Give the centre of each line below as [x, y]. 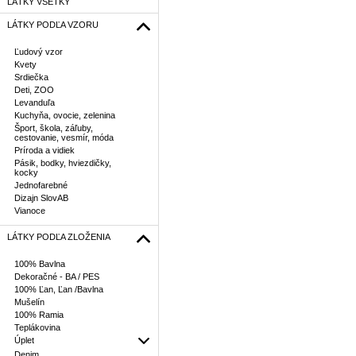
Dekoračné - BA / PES [57, 277]
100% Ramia [39, 315]
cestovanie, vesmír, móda [64, 137]
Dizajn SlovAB [41, 198]
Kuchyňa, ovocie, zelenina [65, 115]
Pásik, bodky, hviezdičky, [63, 163]
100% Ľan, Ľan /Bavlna [59, 289]
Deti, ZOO [34, 90]
